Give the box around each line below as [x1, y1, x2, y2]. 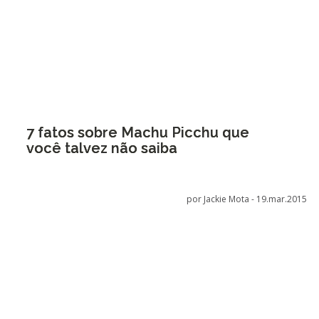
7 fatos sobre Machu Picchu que [26, 124, 249, 141]
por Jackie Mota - [187, 193, 257, 205]
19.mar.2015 [256, 193, 308, 205]
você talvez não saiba [26, 140, 177, 157]
